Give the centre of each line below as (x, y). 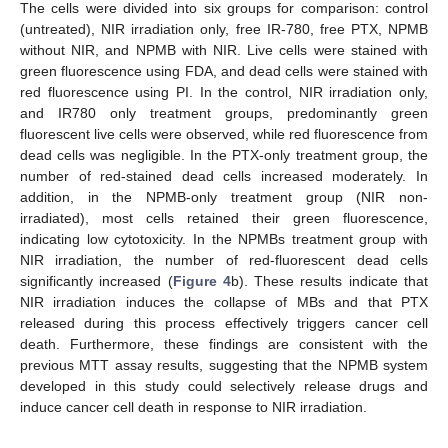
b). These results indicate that (329, 281)
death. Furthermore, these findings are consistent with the (224, 344)
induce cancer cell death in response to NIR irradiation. (193, 407)
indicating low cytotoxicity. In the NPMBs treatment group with (224, 239)
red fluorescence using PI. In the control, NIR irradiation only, (224, 92)
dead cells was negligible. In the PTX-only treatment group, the (224, 155)
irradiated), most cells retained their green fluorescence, (224, 218)
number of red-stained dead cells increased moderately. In (224, 176)
